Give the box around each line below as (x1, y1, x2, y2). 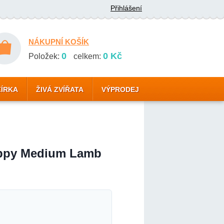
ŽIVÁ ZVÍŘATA (36, 85, 83, 93)
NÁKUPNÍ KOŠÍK (28, 37, 89, 46)
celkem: (71, 52, 103, 60)
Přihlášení (110, 4, 142, 12)
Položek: (28, 52, 61, 60)
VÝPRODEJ (101, 85, 139, 93)
